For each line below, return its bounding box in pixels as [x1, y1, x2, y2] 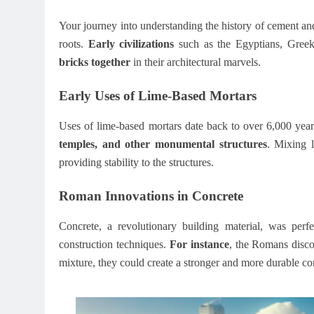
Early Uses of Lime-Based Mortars [59, 88, 257, 104]
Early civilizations [88, 38, 175, 50]
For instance [169, 238, 229, 250]
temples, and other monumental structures [59, 137, 267, 150]
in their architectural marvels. [130, 56, 261, 69]
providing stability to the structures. [59, 156, 214, 168]
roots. [59, 38, 88, 50]
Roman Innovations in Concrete [59, 188, 243, 203]
